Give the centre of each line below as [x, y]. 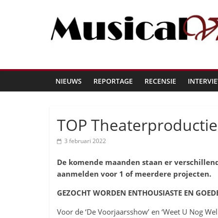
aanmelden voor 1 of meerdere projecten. [134, 174]
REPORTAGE [113, 81]
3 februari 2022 [85, 141]
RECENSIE [160, 81]
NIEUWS [69, 81]
